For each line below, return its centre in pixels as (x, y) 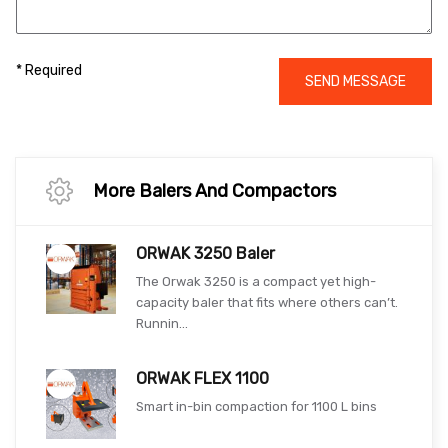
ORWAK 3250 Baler (205, 253)
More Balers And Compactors (214, 190)
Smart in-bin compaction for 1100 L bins (256, 406)
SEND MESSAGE (355, 81)
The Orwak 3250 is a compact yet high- (256, 281)
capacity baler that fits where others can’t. (267, 302)
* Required (49, 70)
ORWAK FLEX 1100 (202, 378)
